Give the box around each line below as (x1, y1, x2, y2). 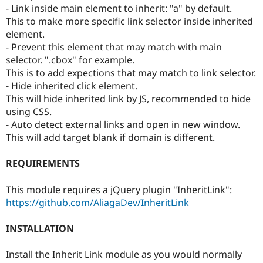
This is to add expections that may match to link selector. (6, 66, 256, 80)
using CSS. (6, 105, 52, 119)
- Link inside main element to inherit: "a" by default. (6, 2, 232, 15)
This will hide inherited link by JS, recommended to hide (6, 92, 251, 106)
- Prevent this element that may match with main (6, 41, 222, 54)
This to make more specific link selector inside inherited (6, 15, 253, 28)
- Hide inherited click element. (6, 79, 137, 93)
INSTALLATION (6, 221, 74, 235)
